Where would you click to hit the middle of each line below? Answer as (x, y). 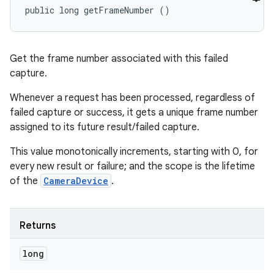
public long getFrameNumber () (98, 10)
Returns (38, 226)
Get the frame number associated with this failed (119, 59)
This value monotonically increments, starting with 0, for (134, 152)
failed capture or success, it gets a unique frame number (134, 113)
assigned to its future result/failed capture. (105, 127)
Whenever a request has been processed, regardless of (132, 98)
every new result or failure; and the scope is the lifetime (132, 166)
